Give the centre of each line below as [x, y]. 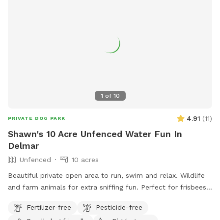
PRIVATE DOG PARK [37, 118]
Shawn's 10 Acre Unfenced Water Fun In [95, 134]
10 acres [85, 160]
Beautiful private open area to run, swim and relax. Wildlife [106, 176]
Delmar [23, 146]
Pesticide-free [119, 207]
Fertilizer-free [49, 207]
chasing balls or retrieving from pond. [70, 199]
